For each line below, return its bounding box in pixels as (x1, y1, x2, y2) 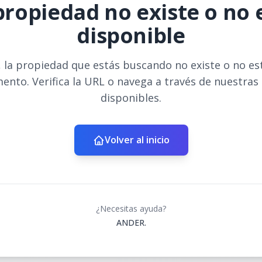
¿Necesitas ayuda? (96, 203, 166, 214)
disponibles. (101, 91, 161, 105)
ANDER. (116, 217, 146, 228)
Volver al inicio (104, 133, 170, 146)
